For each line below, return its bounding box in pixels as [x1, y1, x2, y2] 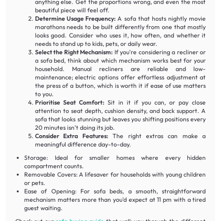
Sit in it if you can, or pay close [104, 98, 206, 106]
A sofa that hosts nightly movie [115, 14, 206, 22]
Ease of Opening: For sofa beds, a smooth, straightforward [24, 187, 206, 195]
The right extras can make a [108, 132, 206, 140]
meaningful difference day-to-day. [35, 140, 131, 148]
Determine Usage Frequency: [35, 14, 116, 22]
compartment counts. [24, 162, 84, 170]
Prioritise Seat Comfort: [35, 98, 104, 106]
